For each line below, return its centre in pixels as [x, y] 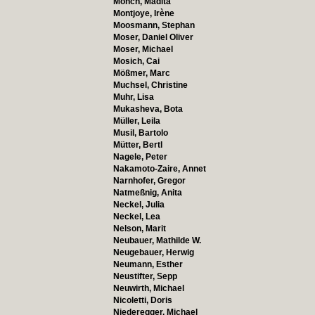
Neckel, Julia [139, 205]
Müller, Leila [136, 121]
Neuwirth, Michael [148, 288]
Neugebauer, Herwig [153, 252]
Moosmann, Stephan [154, 25]
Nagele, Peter [140, 157]
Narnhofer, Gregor [149, 181]
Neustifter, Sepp [145, 276]
